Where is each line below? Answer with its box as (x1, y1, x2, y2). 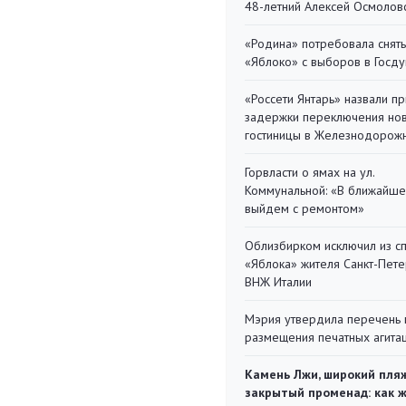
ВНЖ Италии (245, 274, 312, 290)
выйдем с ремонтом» (245, 200, 364, 217)
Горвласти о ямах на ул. (245, 164, 374, 180)
